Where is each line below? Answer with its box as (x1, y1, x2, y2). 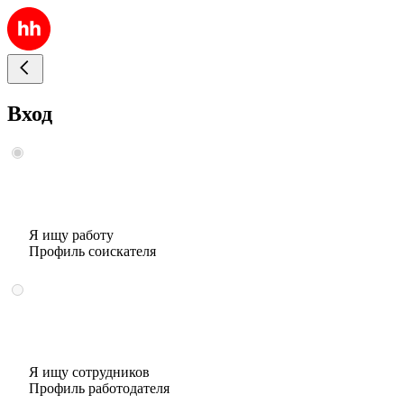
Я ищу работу (29, 226, 114, 243)
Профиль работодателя (29, 380, 170, 396)
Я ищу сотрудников (29, 363, 150, 380)
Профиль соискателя (29, 243, 156, 259)
